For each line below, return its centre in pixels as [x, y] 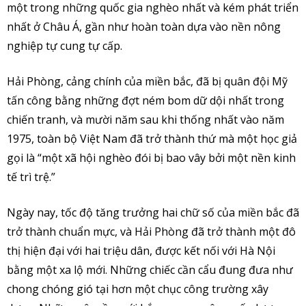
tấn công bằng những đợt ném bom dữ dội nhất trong [145, 101]
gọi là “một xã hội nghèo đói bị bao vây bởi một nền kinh [151, 158]
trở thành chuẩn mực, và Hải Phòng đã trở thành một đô [151, 232]
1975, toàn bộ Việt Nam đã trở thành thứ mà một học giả [152, 139]
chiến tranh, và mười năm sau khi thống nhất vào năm [145, 120]
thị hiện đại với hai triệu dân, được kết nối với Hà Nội [141, 251]
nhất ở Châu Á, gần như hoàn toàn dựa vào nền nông [144, 27]
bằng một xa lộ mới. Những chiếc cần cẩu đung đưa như [150, 270]
